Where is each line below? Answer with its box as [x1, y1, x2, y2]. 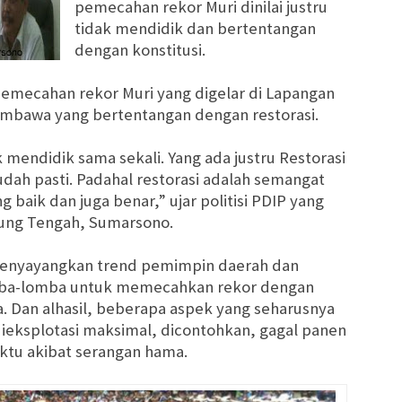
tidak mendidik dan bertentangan [74, 18, 316, 39]
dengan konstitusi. [74, 39, 205, 61]
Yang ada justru [168, 147, 279, 169]
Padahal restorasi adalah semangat [76, 169, 325, 190]
